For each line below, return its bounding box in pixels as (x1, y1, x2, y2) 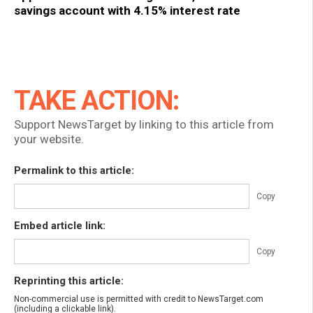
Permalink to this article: (14, 164, 134, 177)
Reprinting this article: (14, 275, 124, 288)
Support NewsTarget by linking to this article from (14, 117, 274, 132)
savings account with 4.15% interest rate (14, 3, 240, 18)
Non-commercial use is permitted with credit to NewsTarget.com (14, 294, 263, 305)
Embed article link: (14, 219, 105, 233)
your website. (14, 132, 84, 147)
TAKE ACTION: (14, 85, 179, 117)
